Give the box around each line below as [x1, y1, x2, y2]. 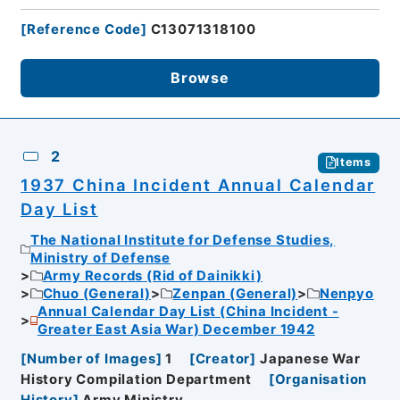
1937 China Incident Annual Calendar [20, 174, 376, 195]
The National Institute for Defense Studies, [29, 232, 336, 249]
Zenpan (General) [172, 286, 298, 303]
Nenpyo [319, 286, 374, 303]
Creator [195, 350, 251, 367]
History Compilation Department [20, 371, 253, 387]
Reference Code [26, 21, 142, 37]
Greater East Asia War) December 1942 [37, 321, 315, 338]
